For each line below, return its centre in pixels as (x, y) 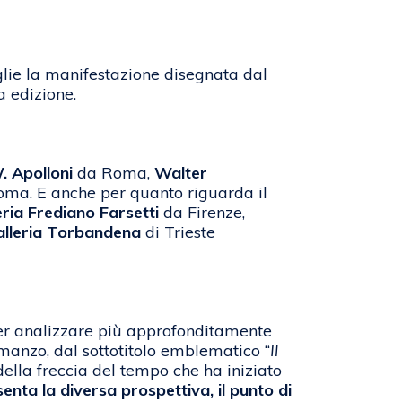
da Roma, (114, 173)
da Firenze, (202, 213)
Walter (181, 173)
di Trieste (178, 232)
